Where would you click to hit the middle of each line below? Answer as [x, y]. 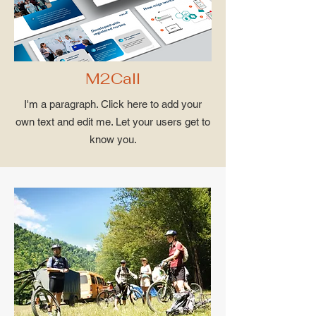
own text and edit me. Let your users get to [113, 122]
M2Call [113, 78]
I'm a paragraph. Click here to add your [113, 104]
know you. [113, 139]
